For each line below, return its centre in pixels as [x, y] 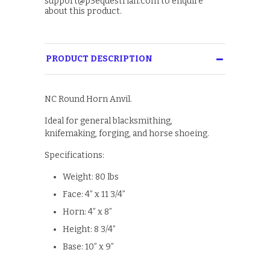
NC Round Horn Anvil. [88, 99]
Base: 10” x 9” [88, 247]
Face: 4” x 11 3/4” [94, 195]
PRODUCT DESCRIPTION [99, 59]
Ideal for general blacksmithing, [108, 121]
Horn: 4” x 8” [87, 212]
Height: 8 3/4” [89, 230]
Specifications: [74, 155]
